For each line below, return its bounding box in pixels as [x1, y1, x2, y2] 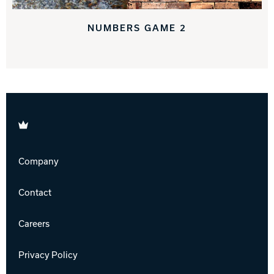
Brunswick [18, 116, 62, 129]
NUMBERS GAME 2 [87, 21, 187, 34]
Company [18, 154, 59, 167]
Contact [18, 185, 51, 198]
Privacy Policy [18, 248, 78, 261]
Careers [18, 217, 50, 229]
